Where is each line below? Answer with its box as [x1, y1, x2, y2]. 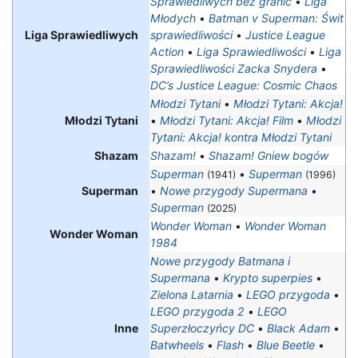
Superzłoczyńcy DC [150, 321, 254, 336]
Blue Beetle [257, 338, 315, 352]
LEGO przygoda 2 [150, 304, 245, 319]
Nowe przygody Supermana [160, 184, 308, 198]
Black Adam [267, 321, 330, 336]
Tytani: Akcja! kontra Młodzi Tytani [150, 130, 332, 145]
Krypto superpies [223, 271, 312, 285]
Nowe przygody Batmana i [150, 254, 290, 268]
